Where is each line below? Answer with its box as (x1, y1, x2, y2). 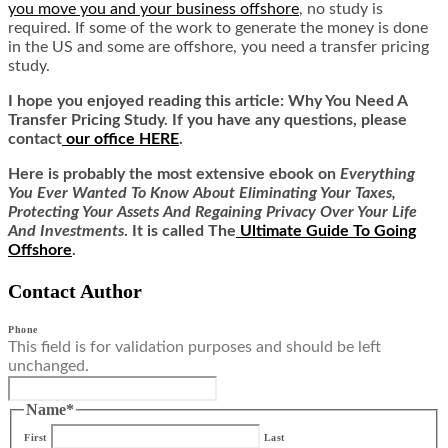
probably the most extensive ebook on (63, 165, 340, 182)
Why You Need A (288, 92, 407, 109)
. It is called (124, 222, 204, 239)
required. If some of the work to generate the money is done (8, 19, 428, 36)
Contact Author (8, 279, 142, 302)
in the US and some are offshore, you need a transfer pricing (8, 38, 429, 55)
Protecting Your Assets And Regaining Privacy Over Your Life (8, 203, 417, 220)
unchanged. (8, 357, 89, 374)
